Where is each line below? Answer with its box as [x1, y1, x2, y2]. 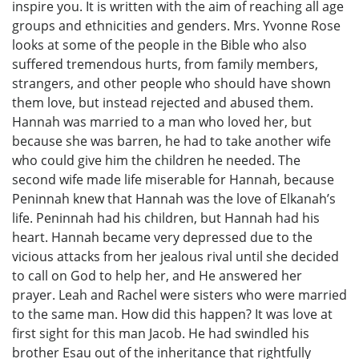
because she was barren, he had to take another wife [12, 131, 331, 150]
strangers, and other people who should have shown [12, 74, 331, 92]
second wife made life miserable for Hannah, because [12, 170, 334, 188]
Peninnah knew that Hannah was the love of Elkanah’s [12, 189, 336, 208]
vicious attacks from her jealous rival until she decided [12, 247, 339, 265]
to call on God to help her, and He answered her [12, 266, 302, 284]
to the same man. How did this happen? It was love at [12, 305, 333, 323]
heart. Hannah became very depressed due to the [12, 228, 313, 246]
